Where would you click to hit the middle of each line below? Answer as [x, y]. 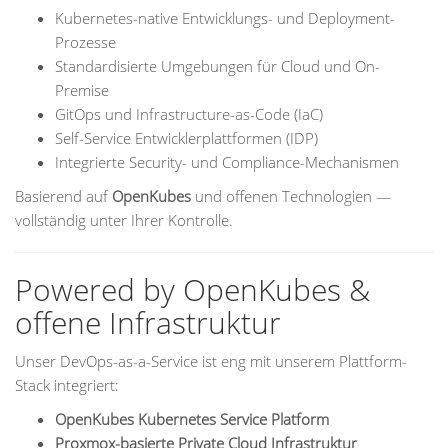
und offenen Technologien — [291, 196]
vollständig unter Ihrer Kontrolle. [124, 220]
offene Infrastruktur [148, 322]
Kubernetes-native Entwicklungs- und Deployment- [225, 18]
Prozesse [85, 42]
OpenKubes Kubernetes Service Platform [192, 419]
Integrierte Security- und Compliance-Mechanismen [227, 162]
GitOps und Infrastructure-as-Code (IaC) [189, 114]
